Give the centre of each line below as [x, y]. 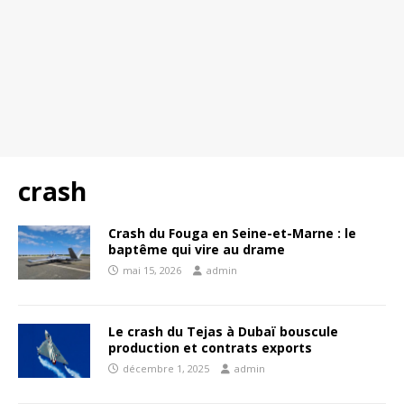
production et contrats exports [210, 348]
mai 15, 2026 [152, 270]
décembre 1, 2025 [166, 368]
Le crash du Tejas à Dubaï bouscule [223, 331]
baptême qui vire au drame [197, 249]
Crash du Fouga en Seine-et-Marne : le [232, 233]
